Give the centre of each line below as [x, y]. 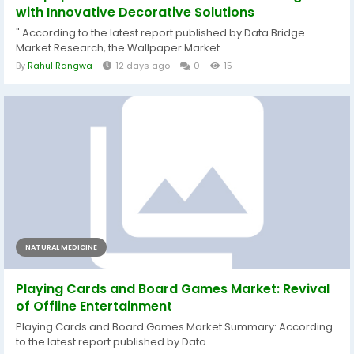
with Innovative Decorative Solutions [135, 13]
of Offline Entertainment [94, 307]
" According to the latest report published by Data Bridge [160, 33]
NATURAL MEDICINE [61, 248]
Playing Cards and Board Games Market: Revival [173, 289]
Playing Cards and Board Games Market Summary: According [174, 327]
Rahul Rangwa [60, 66]
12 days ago [143, 66]
